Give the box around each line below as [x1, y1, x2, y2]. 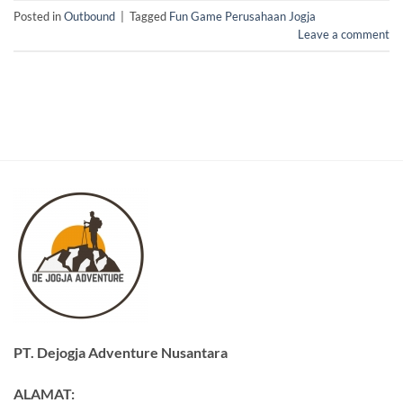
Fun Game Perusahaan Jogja [169, 8, 316, 23]
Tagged [130, 8, 169, 23]
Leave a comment [298, 26, 390, 41]
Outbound [64, 8, 115, 23]
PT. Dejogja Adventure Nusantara [13, 344, 228, 362]
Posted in [13, 8, 64, 23]
